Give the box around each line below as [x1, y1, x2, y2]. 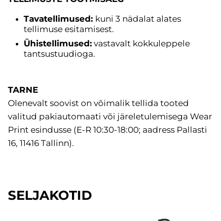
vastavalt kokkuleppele [92, 38, 190, 48]
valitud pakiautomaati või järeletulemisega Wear [8, 111, 212, 121]
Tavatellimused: [24, 13, 95, 24]
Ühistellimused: [24, 38, 92, 48]
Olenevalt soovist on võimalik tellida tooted [8, 98, 189, 108]
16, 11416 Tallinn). [8, 138, 74, 148]
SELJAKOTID [8, 187, 92, 203]
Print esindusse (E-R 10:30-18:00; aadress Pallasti [8, 124, 207, 135]
